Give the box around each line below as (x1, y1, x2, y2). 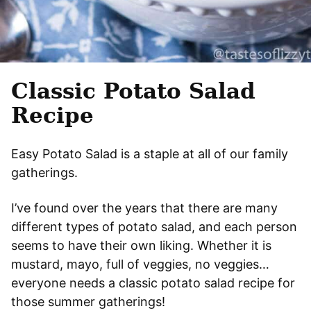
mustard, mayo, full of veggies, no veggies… (11, 256, 269, 271)
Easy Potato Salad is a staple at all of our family (11, 146, 288, 161)
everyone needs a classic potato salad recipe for (11, 275, 295, 290)
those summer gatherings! (11, 294, 165, 309)
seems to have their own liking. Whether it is (11, 237, 271, 253)
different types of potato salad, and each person (11, 219, 297, 234)
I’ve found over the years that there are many (11, 200, 278, 215)
